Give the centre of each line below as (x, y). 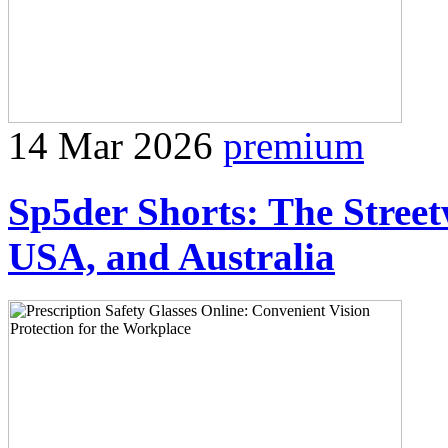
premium (293, 145)
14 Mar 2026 (110, 145)
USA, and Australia (171, 257)
